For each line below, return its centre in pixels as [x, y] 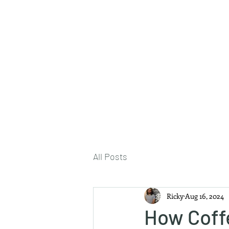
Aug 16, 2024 [204, 196]
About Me [193, 55]
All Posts [110, 156]
